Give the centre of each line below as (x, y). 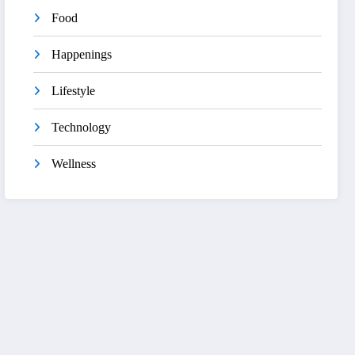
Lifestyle (74, 91)
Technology (82, 128)
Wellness (74, 164)
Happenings (82, 55)
